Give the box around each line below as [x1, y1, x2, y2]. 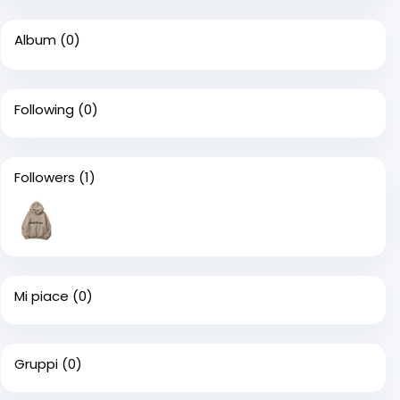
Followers [14, 168, 75, 187]
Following [14, 100, 74, 119]
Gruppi [14, 354, 58, 373]
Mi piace [14, 287, 69, 305]
